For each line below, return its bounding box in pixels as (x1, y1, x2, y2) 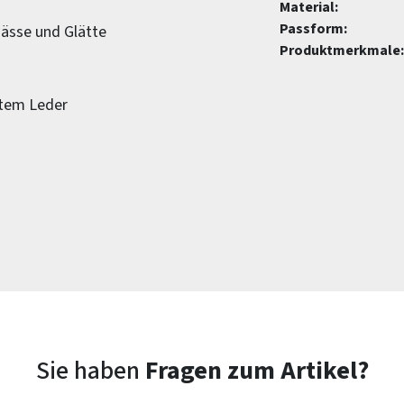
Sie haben (35, 353, 145, 389)
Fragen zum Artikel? (144, 353, 369, 389)
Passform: (280, 19, 347, 39)
